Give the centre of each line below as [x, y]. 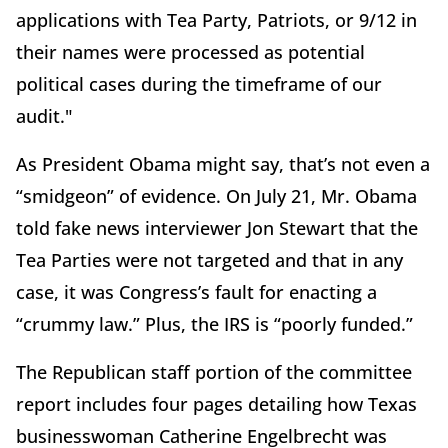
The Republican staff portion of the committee [214, 372]
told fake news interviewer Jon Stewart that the [217, 228]
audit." [44, 116]
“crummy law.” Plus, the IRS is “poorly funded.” [214, 324]
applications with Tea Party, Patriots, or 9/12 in [216, 20]
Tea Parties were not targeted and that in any [209, 260]
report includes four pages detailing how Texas [216, 404]
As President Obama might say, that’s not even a [223, 164]
